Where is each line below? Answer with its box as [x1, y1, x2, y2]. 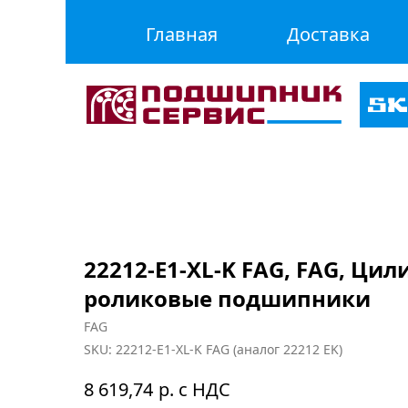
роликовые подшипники [84, 283, 371, 313]
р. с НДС [158, 376, 230, 402]
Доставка [287, 22, 370, 46]
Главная [146, 22, 218, 46]
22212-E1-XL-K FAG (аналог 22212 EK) [116, 341, 342, 358]
